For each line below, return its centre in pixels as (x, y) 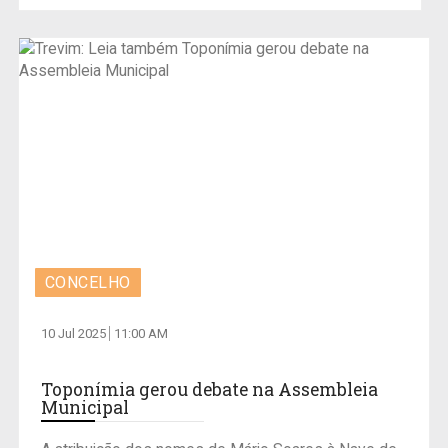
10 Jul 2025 (74, 333)
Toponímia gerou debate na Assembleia (209, 389)
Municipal (84, 407)
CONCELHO (87, 282)
